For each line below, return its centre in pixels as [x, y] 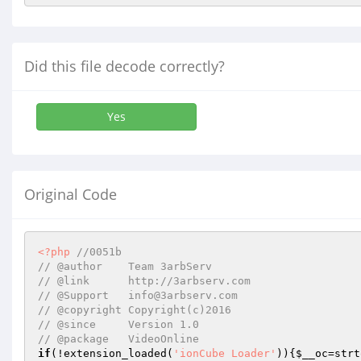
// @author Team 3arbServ [125, 266]
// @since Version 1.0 [118, 324]
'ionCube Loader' [225, 353]
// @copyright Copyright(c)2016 [135, 310]
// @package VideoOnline [118, 339]
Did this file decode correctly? [124, 66]
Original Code [71, 194]
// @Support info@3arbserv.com [138, 295]
